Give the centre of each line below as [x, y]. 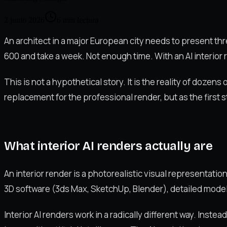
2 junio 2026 [24, 20]
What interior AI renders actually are [108, 146]
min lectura [81, 20]
